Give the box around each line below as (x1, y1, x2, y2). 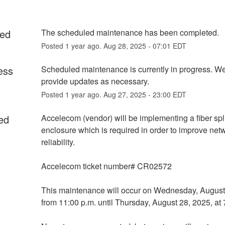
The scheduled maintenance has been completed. (41, 26, 219, 38)
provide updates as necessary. (41, 75, 149, 87)
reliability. (41, 136, 75, 148)
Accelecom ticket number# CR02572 (41, 160, 172, 172)
